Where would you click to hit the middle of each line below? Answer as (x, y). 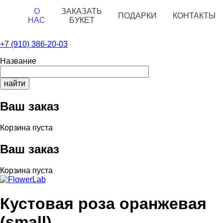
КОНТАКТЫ (194, 16)
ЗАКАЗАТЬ (82, 11)
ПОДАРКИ (137, 16)
